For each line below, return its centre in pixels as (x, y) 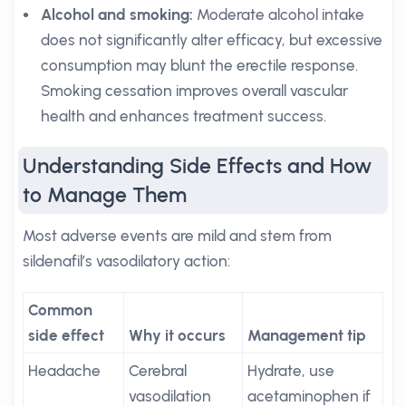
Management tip (307, 335)
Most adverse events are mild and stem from (177, 236)
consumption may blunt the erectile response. (199, 65)
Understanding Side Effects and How (197, 166)
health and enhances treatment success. (184, 116)
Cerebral (158, 371)
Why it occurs (177, 335)
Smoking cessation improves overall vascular (194, 91)
